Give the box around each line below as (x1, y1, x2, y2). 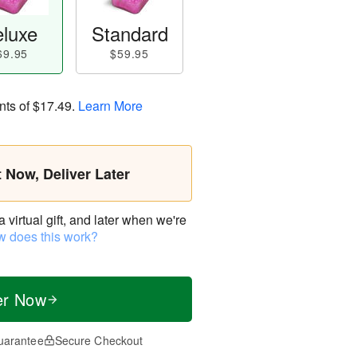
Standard (91, 19, 168, 47)
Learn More (78, 96, 143, 115)
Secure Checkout (54, 332, 143, 348)
